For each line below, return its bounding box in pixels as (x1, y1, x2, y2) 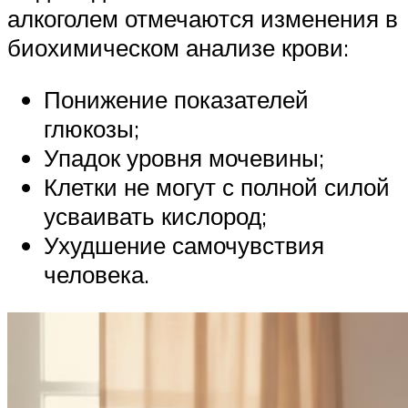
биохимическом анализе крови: (7, 32, 349, 62)
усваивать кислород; (44, 201, 267, 231)
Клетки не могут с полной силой (44, 172, 390, 202)
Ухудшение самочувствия (44, 230, 324, 260)
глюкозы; (44, 114, 139, 144)
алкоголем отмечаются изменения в (7, 3, 398, 33)
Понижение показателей (44, 85, 309, 115)
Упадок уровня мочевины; (44, 143, 324, 173)
